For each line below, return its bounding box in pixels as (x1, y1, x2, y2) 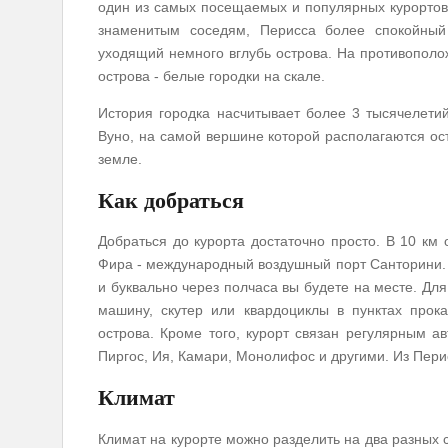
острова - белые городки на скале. (98, 67, 325, 84)
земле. (98, 150, 142, 167)
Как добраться (98, 187, 244, 213)
